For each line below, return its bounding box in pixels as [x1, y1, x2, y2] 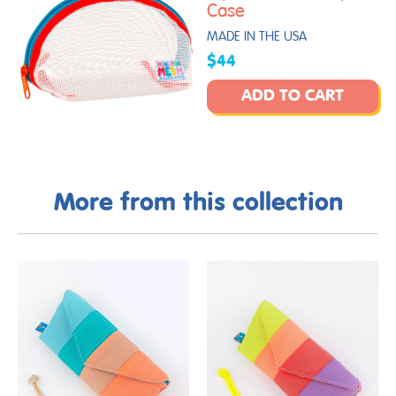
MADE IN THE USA [207, 28, 307, 44]
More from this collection [53, 190, 343, 217]
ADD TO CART [241, 87, 344, 105]
